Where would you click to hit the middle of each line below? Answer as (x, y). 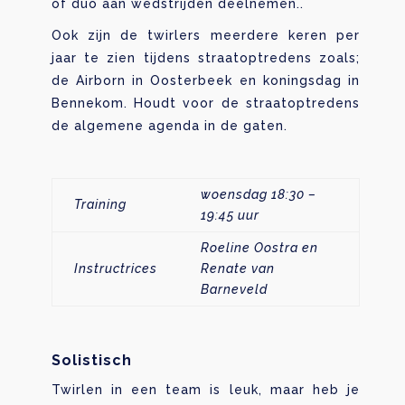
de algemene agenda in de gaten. (169, 125)
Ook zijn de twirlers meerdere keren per (206, 35)
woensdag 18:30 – (258, 194)
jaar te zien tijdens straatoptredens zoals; (206, 57)
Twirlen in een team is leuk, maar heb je (206, 389)
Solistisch (91, 360)
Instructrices (115, 268)
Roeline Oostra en (259, 247)
